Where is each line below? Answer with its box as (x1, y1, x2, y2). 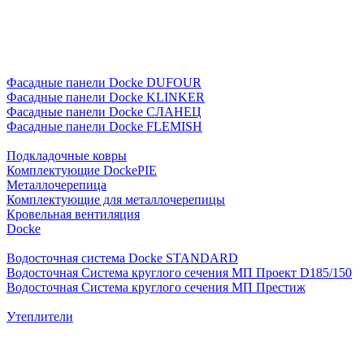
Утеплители (6, 310, 73, 323)
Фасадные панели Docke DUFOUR (6, 76, 201, 89)
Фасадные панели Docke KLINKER (6, 90, 205, 104)
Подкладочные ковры (6, 149, 127, 162)
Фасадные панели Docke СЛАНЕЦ (6, 105, 201, 119)
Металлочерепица (6, 178, 106, 192)
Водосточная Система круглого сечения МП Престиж (6, 280, 305, 294)
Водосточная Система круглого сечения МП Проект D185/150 (6, 266, 352, 279)
